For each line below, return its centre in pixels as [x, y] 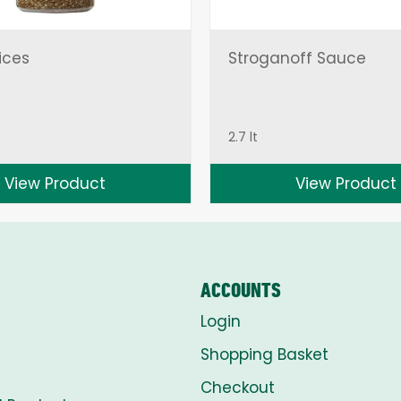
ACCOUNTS [241, 290]
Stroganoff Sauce [297, 59]
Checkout [238, 388]
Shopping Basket [264, 355]
